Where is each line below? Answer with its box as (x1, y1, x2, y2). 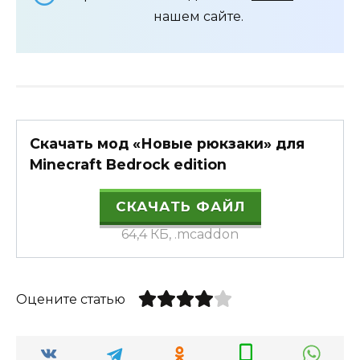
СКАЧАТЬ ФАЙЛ (115, 198, 245, 215)
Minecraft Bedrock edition (30, 155, 227, 173)
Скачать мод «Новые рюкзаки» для (30, 134, 305, 152)
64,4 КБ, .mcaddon (121, 227, 239, 243)
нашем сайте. (153, 8, 243, 24)
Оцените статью (16, 292, 125, 308)
